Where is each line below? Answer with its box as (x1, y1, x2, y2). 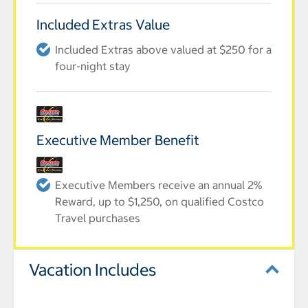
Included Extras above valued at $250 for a (55, 43, 272, 56)
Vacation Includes (29, 259, 156, 280)
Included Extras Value (36, 16, 170, 33)
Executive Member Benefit (36, 131, 199, 148)
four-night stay (55, 59, 131, 73)
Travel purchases (55, 211, 140, 225)
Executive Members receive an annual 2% (55, 178, 262, 192)
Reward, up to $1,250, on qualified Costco (55, 195, 264, 208)
